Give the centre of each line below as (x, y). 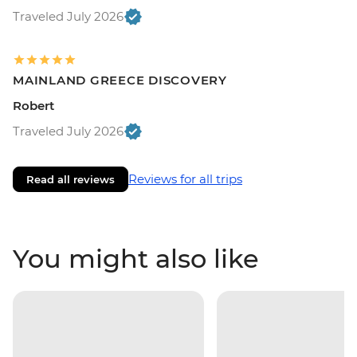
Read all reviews (71, 179)
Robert (33, 105)
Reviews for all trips (185, 178)
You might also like (136, 258)
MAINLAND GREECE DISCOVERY (120, 80)
